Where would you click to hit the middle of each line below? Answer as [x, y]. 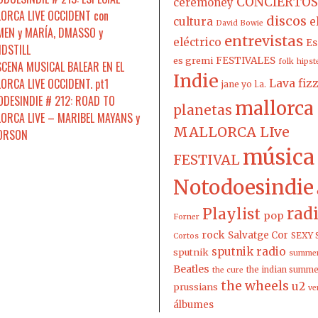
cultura [193, 21]
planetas [203, 110]
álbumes [193, 305]
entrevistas [264, 40]
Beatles [191, 269]
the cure [228, 270]
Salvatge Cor [258, 235]
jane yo [237, 84]
